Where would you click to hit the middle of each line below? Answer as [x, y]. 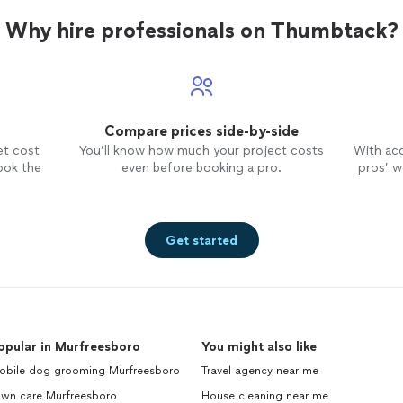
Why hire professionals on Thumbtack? [201, 30]
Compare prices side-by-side [201, 131]
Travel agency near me [260, 371]
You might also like [259, 347]
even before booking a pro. [201, 168]
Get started [201, 240]
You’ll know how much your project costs [201, 151]
